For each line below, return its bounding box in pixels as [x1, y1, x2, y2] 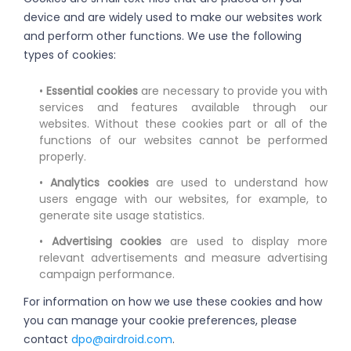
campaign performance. [39, 266, 175, 283]
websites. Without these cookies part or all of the [39, 116, 327, 132]
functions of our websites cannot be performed [39, 132, 327, 149]
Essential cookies [46, 83, 139, 100]
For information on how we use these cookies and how [24, 294, 322, 310]
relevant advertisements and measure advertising [39, 250, 327, 266]
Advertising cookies [51, 233, 162, 250]
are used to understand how [148, 175, 328, 191]
